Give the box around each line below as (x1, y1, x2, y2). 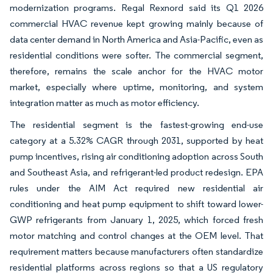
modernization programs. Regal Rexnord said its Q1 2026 (10, 1, 263, 13)
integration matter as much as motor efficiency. (10, 96, 199, 108)
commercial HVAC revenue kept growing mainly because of (10, 17, 263, 29)
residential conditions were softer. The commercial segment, (10, 49, 263, 61)
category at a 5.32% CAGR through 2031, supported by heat (10, 134, 263, 146)
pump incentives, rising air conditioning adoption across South (10, 150, 263, 162)
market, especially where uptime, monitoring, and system (10, 80, 263, 93)
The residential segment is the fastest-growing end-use (10, 118, 263, 130)
